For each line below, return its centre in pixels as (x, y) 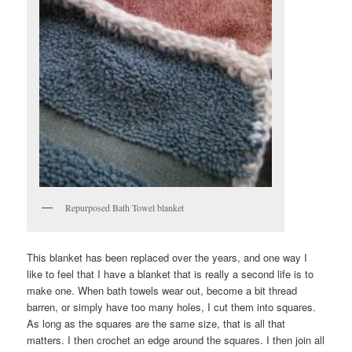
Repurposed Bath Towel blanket (125, 208)
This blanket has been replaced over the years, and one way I (167, 257)
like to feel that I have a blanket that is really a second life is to (170, 273)
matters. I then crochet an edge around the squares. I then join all (176, 339)
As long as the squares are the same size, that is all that (156, 323)
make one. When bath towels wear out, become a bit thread (162, 290)
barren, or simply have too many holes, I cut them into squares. (172, 306)
